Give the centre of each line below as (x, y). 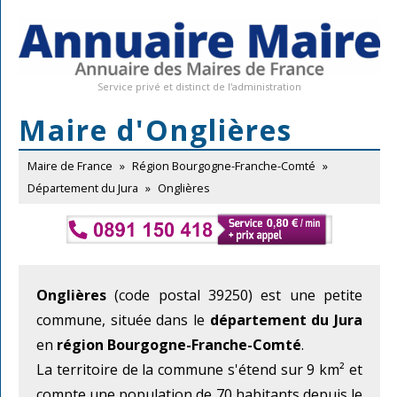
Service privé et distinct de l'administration (199, 87)
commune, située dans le (123, 319)
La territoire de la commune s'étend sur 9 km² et (199, 369)
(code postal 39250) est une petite (234, 295)
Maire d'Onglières (156, 130)
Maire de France (70, 166)
